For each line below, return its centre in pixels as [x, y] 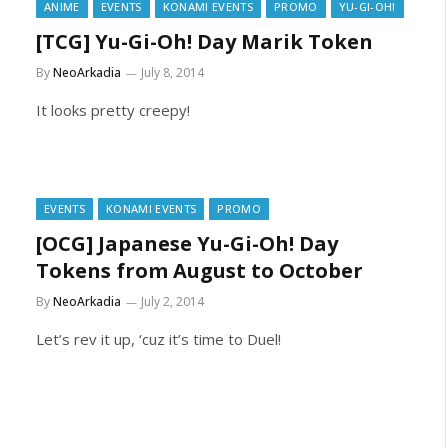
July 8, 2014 [172, 72]
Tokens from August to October [199, 270]
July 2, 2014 [172, 301]
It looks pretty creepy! [113, 110]
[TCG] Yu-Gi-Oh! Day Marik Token [204, 41]
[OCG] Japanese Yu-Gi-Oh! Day [187, 243]
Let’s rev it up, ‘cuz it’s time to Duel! [158, 339]
